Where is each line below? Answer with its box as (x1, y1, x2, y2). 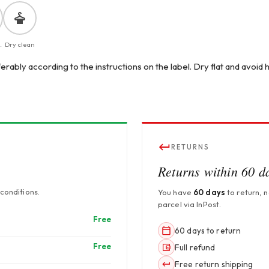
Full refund (175, 242, 216, 253)
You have (158, 187, 194, 198)
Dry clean (4, 40, 35, 49)
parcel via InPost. (158, 199, 222, 210)
